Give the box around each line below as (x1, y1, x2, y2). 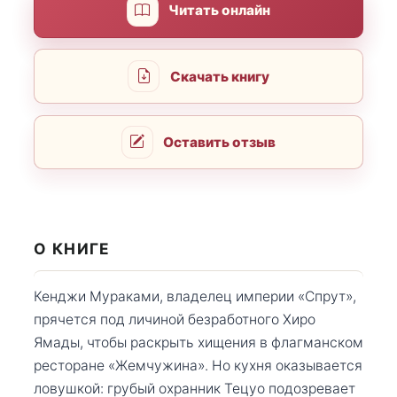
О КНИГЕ (34, 239, 111, 259)
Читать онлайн (168, 2, 271, 19)
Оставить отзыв (163, 133, 276, 151)
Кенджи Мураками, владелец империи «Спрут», (34, 287, 356, 305)
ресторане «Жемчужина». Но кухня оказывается (34, 356, 362, 374)
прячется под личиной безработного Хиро (34, 310, 315, 328)
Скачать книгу (169, 67, 269, 85)
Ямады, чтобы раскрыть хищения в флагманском (34, 333, 363, 351)
